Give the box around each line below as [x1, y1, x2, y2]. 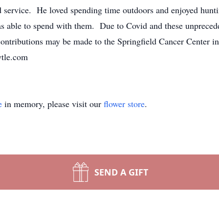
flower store [104, 98, 145, 109]
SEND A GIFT [94, 166, 148, 178]
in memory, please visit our [2, 98, 104, 109]
